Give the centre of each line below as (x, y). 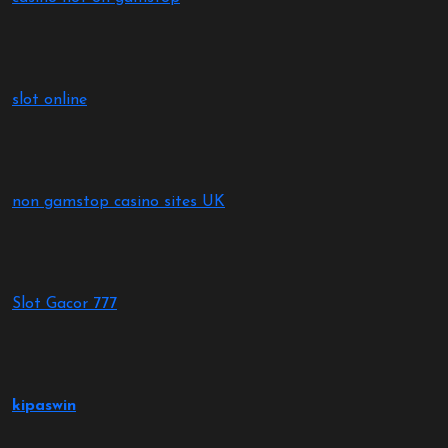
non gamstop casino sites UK (118, 202)
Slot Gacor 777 (64, 304)
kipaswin (44, 406)
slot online (49, 100)
